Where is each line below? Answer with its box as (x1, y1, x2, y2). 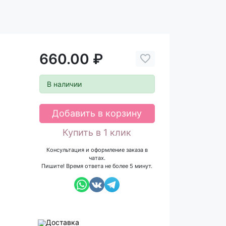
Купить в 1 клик (63, 127, 132, 138)
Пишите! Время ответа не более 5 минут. (41, 162, 153, 170)
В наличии (47, 79, 82, 88)
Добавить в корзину (52, 108, 142, 119)
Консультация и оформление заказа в (46, 146, 148, 154)
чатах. (88, 154, 105, 162)
